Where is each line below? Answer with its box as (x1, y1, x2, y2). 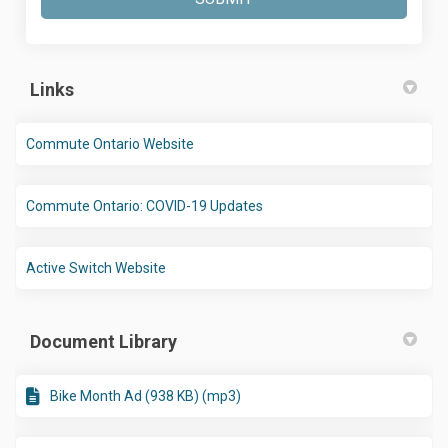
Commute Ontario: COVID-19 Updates (26, 198, 263, 215)
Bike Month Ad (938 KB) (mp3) (50, 388, 241, 405)
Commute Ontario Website (26, 136, 194, 153)
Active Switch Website (26, 260, 166, 277)
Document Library (30, 331, 177, 353)
